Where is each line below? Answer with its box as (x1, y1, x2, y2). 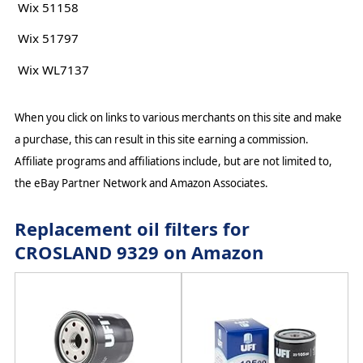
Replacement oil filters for (14, 216, 250, 241)
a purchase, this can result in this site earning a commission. (14, 131, 309, 147)
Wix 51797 (17, 30, 79, 47)
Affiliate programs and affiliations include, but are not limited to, (14, 153, 332, 169)
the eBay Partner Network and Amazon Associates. (14, 175, 268, 190)
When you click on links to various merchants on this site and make (14, 109, 342, 125)
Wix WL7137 (17, 61, 89, 78)
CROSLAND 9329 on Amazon (14, 239, 263, 264)
